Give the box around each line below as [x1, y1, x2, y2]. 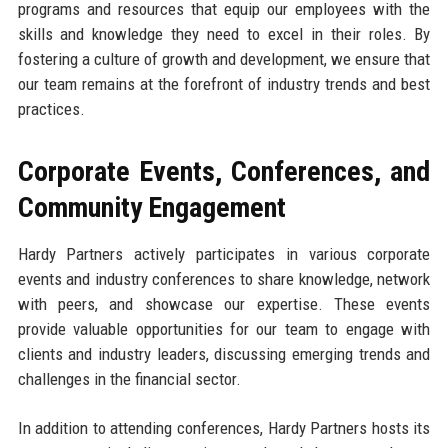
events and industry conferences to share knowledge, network [17, 268, 431, 289]
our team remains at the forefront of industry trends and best [17, 73, 431, 94]
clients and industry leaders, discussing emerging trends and [17, 343, 431, 364]
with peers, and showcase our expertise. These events [17, 293, 431, 314]
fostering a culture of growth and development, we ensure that [17, 48, 431, 69]
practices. [17, 98, 85, 119]
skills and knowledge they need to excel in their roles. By [17, 23, 431, 44]
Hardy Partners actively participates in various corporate [17, 243, 431, 264]
